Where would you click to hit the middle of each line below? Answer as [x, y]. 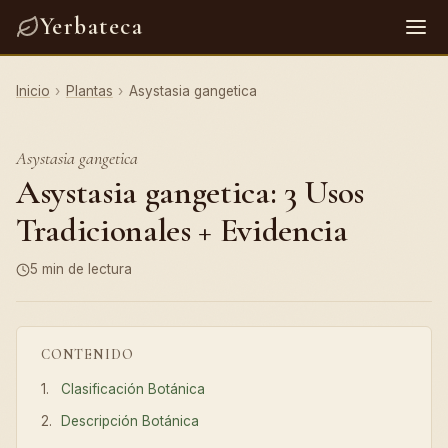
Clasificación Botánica [133, 388]
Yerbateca [91, 26]
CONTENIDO [87, 354]
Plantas [89, 91]
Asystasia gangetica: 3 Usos [190, 192]
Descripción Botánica [130, 421]
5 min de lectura [81, 269]
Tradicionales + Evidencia [182, 230]
